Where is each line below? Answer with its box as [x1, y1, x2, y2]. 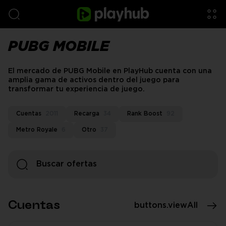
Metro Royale [16, 127, 58, 133]
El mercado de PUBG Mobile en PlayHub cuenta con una [8, 68, 212, 74]
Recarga [74, 111, 99, 117]
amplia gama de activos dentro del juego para [8, 77, 180, 83]
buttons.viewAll [134, 202, 198, 209]
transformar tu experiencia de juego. [8, 86, 145, 92]
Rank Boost [127, 111, 162, 117]
